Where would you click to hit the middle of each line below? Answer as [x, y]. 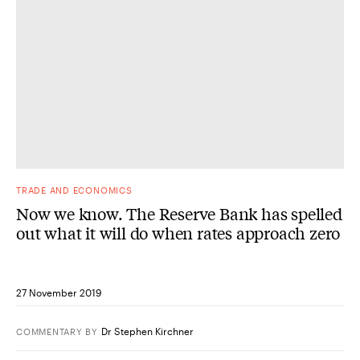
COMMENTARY [49, 331]
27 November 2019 [59, 292]
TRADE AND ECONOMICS [74, 190]
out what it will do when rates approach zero [178, 232]
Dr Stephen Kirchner [148, 331]
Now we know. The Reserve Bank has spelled [179, 213]
